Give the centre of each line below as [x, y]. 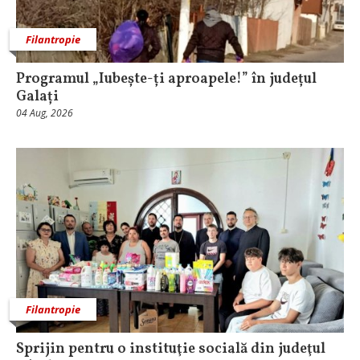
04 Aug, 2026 [45, 113]
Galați [37, 97]
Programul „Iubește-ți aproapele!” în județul [166, 79]
